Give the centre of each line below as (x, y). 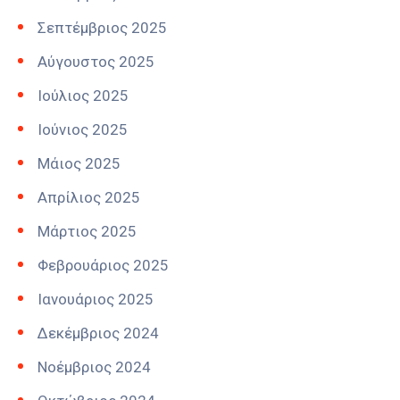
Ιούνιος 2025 (83, 130)
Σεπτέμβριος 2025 (102, 28)
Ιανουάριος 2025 (96, 300)
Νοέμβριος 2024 (94, 367)
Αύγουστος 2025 (96, 62)
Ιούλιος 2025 (83, 96)
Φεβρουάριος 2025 (103, 266)
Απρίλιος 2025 (89, 198)
